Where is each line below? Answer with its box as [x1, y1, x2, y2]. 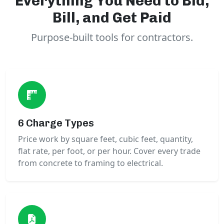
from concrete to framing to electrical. [18, 157, 163, 169]
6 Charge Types [18, 117, 94, 129]
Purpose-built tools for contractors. [31, 30, 193, 44]
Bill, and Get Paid [52, 9, 171, 26]
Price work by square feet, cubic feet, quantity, [18, 133, 193, 145]
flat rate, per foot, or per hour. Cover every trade [18, 145, 200, 157]
